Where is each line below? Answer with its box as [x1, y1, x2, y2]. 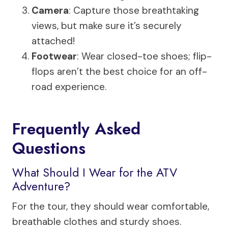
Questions [12, 136, 85, 160]
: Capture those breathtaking [69, 4, 199, 17]
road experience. [32, 80, 106, 93]
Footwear [32, 49, 77, 63]
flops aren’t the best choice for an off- [32, 65, 207, 78]
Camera [32, 4, 69, 17]
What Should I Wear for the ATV [12, 163, 177, 181]
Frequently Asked [12, 117, 140, 140]
